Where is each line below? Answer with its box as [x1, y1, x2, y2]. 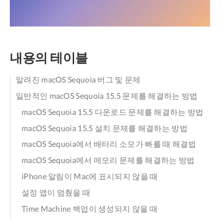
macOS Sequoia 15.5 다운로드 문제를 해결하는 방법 [22, 107, 204, 116]
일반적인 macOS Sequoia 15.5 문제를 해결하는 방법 [16, 91, 198, 101]
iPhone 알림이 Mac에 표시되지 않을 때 [22, 171, 158, 181]
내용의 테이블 [10, 49, 88, 65]
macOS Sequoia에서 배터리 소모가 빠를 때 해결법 [22, 139, 196, 149]
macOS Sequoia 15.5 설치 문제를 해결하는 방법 [22, 123, 188, 133]
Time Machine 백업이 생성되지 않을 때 [22, 203, 158, 213]
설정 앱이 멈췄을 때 [22, 187, 91, 197]
